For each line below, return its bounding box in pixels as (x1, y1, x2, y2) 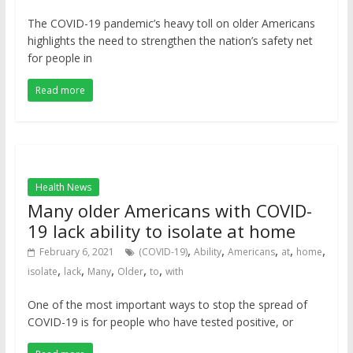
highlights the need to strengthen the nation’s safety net (27, 33, 313, 48)
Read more (35, 84, 85, 97)
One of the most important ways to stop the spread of (27, 297, 307, 312)
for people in (27, 50, 92, 65)
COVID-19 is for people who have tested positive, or (27, 314, 293, 329)
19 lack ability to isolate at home (27, 219, 295, 243)
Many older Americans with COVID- (27, 199, 312, 222)
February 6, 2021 (39, 245, 114, 258)
